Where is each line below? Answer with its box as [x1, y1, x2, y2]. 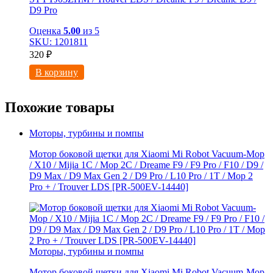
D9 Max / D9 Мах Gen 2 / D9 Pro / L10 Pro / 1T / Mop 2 [29, 170, 253, 181]
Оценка [29, 26, 63, 37]
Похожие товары [5, 99, 115, 115]
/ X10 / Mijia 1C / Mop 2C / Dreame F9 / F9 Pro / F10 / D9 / [29, 159, 263, 170]
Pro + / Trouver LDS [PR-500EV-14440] [29, 181, 188, 192]
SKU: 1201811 [29, 37, 88, 48]
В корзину [35, 67, 78, 78]
